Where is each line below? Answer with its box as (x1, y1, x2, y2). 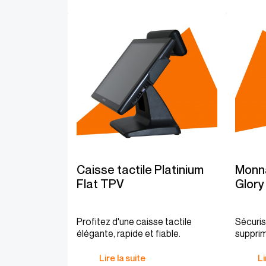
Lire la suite (99, 252, 145, 263)
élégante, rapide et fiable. (77, 227, 180, 239)
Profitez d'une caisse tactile (77, 216, 192, 227)
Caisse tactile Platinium (77, 163, 204, 177)
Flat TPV (77, 177, 124, 191)
